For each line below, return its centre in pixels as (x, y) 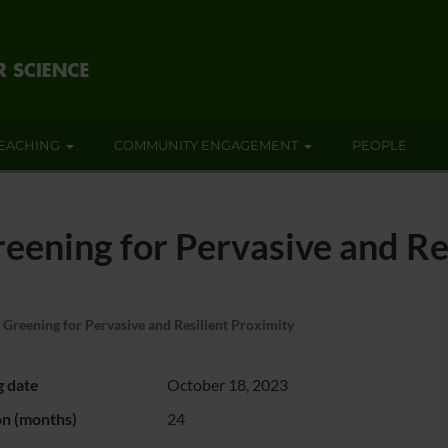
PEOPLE (379, 145)
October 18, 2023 (227, 384)
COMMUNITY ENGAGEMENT (206, 145)
